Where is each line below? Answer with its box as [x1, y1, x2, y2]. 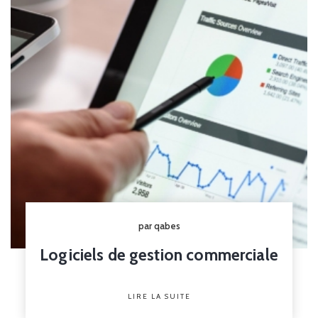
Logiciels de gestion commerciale [40, 245, 278, 265]
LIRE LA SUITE [127, 292, 191, 301]
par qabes [138, 220, 180, 231]
